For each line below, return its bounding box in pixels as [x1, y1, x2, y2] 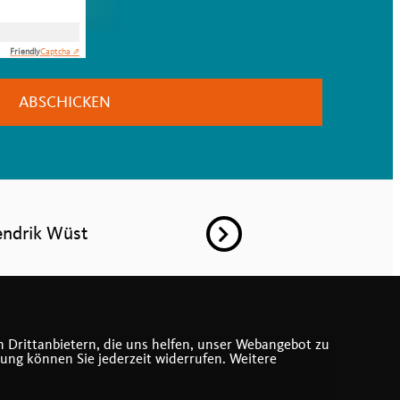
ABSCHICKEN [19, 93, 111, 112]
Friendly [10, 46, 40, 57]
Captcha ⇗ [40, 46, 79, 57]
